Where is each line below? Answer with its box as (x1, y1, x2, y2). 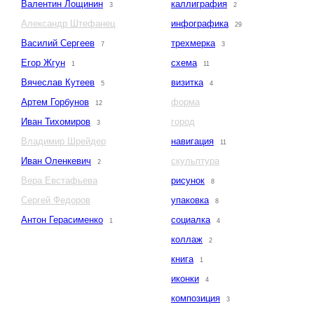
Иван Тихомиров (21, 116, 90, 128)
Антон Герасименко (21, 214, 103, 226)
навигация (171, 136, 214, 147)
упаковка (171, 195, 209, 206)
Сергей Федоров (21, 195, 90, 206)
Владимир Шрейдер (21, 136, 106, 147)
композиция (171, 293, 220, 304)
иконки (171, 273, 199, 285)
